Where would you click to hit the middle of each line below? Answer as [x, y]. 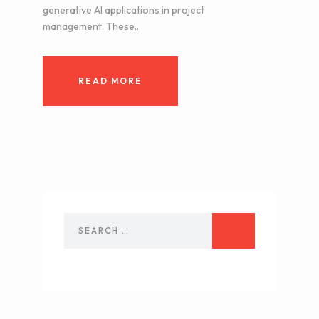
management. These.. [91, 26]
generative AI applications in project [124, 10]
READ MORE [110, 81]
